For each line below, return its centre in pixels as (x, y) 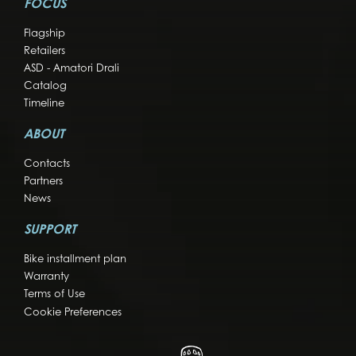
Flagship (44, 33)
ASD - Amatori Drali (72, 68)
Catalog (45, 86)
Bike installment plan (75, 259)
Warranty (46, 277)
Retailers (44, 51)
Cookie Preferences (73, 312)
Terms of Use (54, 294)
